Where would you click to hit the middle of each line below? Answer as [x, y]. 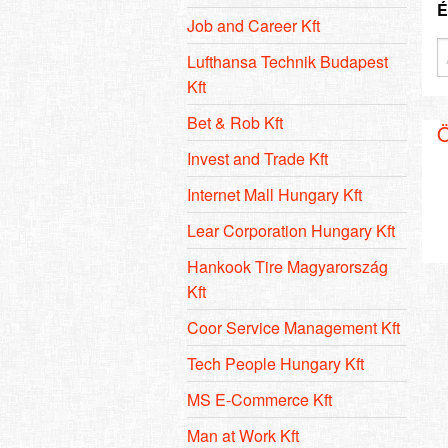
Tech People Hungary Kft [275, 363]
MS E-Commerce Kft [259, 399]
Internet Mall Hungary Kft [274, 194]
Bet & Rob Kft [235, 122]
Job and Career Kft [253, 25]
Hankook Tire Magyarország [287, 266]
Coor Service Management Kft [293, 327]
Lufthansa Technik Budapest [287, 61]
